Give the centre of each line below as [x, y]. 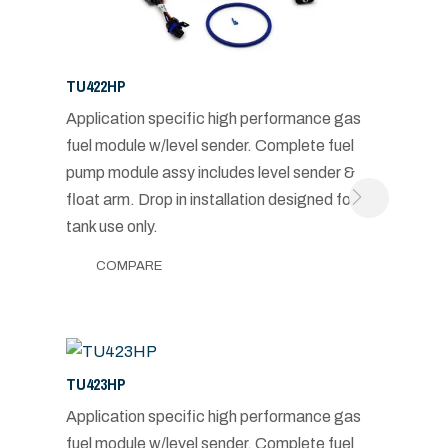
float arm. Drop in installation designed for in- [220, 199]
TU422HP [95, 85]
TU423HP [95, 383]
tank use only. [111, 226]
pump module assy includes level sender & [210, 172]
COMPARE [128, 265]
